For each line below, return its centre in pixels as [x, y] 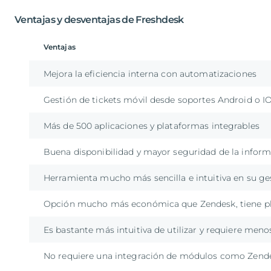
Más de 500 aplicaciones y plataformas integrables [152, 126]
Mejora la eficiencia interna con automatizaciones [150, 74]
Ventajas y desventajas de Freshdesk [99, 20]
